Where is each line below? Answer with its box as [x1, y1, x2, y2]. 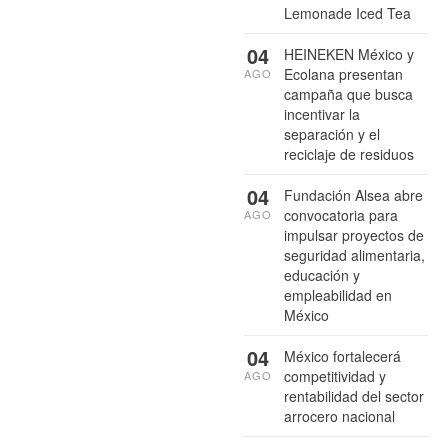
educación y [284, 264, 360, 285]
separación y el [284, 123, 380, 144]
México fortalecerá [284, 345, 401, 366]
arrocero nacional [284, 405, 395, 426]
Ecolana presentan [284, 63, 403, 84]
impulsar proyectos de [284, 224, 424, 245]
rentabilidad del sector [284, 385, 424, 406]
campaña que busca [284, 83, 413, 104]
